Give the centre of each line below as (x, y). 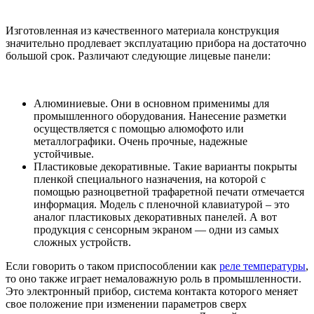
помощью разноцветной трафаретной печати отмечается (169, 192)
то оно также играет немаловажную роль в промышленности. (153, 279)
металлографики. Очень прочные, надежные (141, 142)
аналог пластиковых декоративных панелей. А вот (155, 217)
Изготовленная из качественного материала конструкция (142, 31)
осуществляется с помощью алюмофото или (139, 129)
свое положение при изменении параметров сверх (126, 304)
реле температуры (262, 266)
